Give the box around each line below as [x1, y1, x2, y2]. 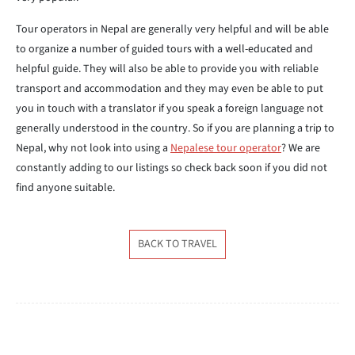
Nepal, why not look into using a [16, 140, 170, 156]
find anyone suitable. [16, 180, 115, 196]
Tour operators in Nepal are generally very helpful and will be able [16, 21, 329, 37]
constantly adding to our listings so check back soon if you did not [16, 160, 327, 176]
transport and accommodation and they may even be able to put [16, 81, 323, 97]
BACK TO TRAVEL [138, 236, 217, 252]
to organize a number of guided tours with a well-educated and [16, 41, 313, 57]
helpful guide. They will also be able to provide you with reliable [16, 61, 319, 77]
